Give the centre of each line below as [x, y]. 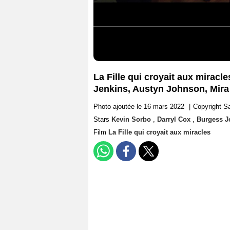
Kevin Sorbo [132, 120]
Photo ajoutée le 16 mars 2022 [139, 107]
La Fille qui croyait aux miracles [159, 132]
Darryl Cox [175, 120]
